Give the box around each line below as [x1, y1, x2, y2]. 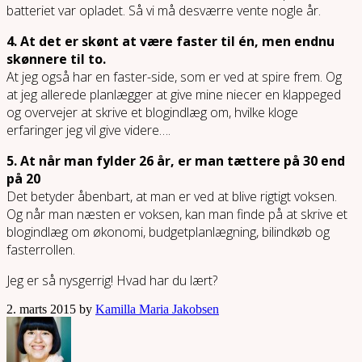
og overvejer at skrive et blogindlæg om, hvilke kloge [6, 103, 298, 121]
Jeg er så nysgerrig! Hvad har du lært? [6, 271, 217, 289]
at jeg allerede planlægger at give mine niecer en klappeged [6, 85, 341, 103]
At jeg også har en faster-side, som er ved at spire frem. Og [6, 67, 342, 86]
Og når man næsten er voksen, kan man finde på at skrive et [6, 204, 347, 223]
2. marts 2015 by [6, 301, 95, 316]
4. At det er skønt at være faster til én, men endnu [6, 32, 335, 50]
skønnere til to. [6, 49, 106, 68]
